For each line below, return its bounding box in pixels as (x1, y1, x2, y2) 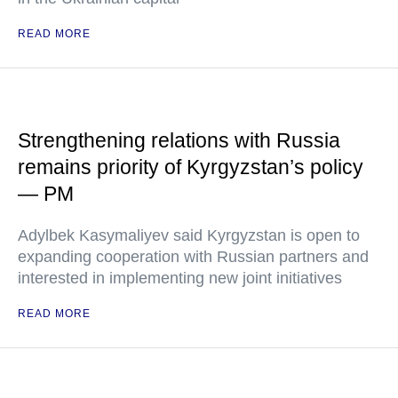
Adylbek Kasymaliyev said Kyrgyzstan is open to (18, 227, 360, 244)
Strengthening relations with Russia (18, 129, 340, 152)
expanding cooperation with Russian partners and (18, 248, 369, 266)
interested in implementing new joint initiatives (18, 269, 342, 287)
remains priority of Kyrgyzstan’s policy (18, 155, 363, 179)
